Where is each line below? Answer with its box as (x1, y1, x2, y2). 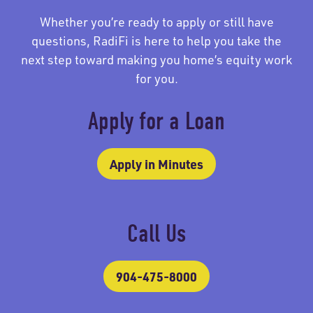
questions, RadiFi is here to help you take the (31, 33, 282, 49)
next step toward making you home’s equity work (21, 52, 292, 68)
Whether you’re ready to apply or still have (39, 14, 274, 30)
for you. (135, 71, 178, 87)
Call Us (127, 219, 186, 249)
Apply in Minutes (110, 156, 203, 173)
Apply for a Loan (88, 107, 225, 136)
